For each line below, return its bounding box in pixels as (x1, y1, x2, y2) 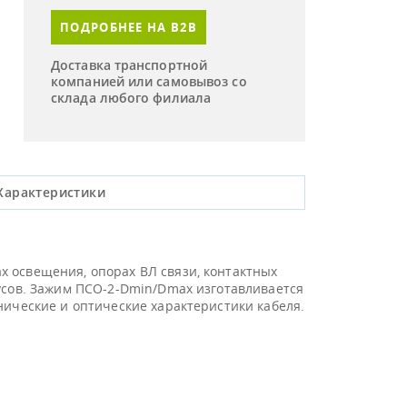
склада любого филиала (51, 89, 212, 106)
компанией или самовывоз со (51, 73, 247, 90)
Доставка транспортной (51, 56, 208, 74)
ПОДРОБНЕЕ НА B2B (60, 19, 197, 35)
